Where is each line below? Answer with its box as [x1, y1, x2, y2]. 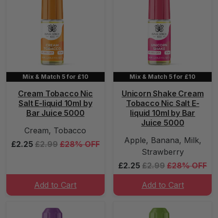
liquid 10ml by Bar [130, 108, 196, 118]
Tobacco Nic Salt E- [126, 98, 200, 108]
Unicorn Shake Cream [121, 89, 204, 98]
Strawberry [141, 147, 184, 157]
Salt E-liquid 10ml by [18, 98, 92, 108]
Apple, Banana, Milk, [124, 135, 201, 145]
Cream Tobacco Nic [18, 89, 93, 98]
